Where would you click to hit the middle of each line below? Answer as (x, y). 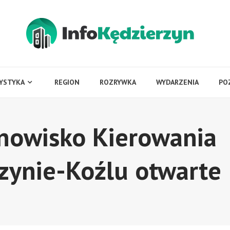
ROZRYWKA (118, 82)
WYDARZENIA (177, 82)
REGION (67, 82)
